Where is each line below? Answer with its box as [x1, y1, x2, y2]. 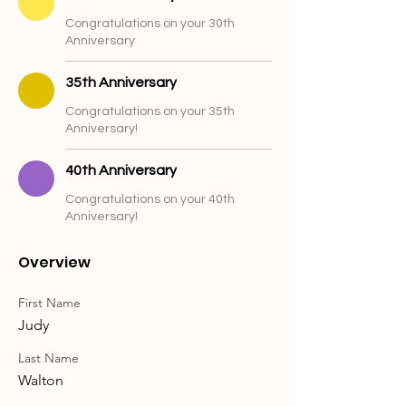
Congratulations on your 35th [65, 105, 235, 118]
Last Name [18, 350, 79, 366]
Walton [18, 372, 63, 389]
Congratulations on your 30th [65, 17, 235, 30]
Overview [18, 252, 91, 273]
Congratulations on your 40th [65, 193, 235, 206]
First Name [18, 295, 81, 311]
